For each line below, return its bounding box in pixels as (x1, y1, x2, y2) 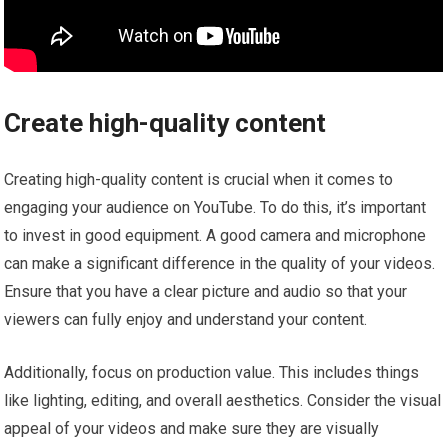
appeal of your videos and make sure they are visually (4, 418, 380, 438)
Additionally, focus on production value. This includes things (4, 362, 420, 382)
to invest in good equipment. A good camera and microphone (4, 225, 427, 245)
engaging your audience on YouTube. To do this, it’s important (4, 197, 427, 217)
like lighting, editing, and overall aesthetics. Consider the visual (4, 390, 442, 410)
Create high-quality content (4, 107, 327, 138)
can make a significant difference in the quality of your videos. (4, 253, 436, 273)
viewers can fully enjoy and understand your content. (4, 309, 368, 329)
